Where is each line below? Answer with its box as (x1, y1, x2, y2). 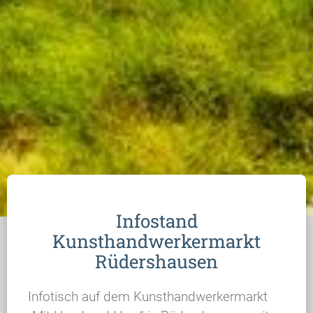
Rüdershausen (95, 249, 218, 273)
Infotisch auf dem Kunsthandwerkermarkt (28, 288, 268, 305)
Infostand (115, 208, 198, 233)
